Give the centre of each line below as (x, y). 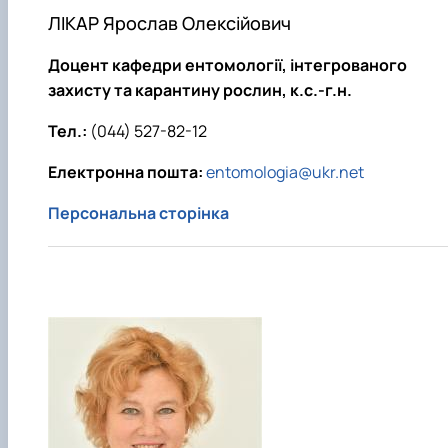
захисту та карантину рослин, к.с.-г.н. (200, 89)
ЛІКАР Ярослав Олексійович (169, 22)
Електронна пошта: (125, 171)
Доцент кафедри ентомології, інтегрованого (227, 64)
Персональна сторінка (138, 212)
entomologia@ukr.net (285, 171)
